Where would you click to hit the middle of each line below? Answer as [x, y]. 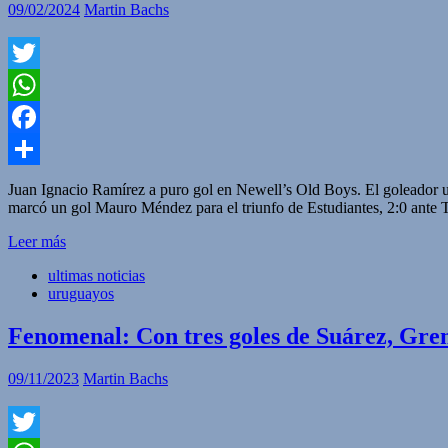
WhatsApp [42, 116]
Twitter [30, 84]
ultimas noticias [96, 275]
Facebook [39, 148]
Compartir [40, 180]
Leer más [37, 241]
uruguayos [81, 293]
